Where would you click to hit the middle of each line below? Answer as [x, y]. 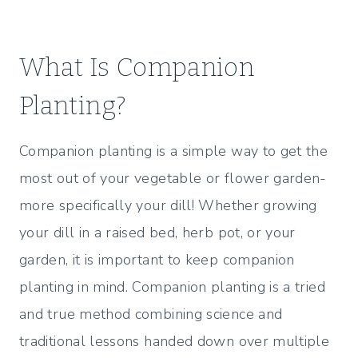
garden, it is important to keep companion [157, 260]
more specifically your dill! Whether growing [168, 206]
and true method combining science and [151, 314]
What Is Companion [137, 68]
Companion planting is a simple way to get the [174, 151]
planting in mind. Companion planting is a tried [172, 287]
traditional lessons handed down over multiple [175, 342]
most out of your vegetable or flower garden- [173, 179]
